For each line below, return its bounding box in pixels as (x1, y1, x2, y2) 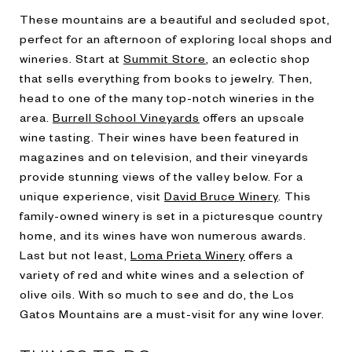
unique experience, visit (20, 188, 164, 203)
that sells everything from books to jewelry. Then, (20, 70, 313, 85)
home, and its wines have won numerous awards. (20, 227, 306, 242)
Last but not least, (20, 247, 130, 262)
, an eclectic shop (206, 50, 310, 65)
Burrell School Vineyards (53, 109, 200, 124)
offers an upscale (200, 109, 305, 124)
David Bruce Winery (164, 188, 278, 203)
